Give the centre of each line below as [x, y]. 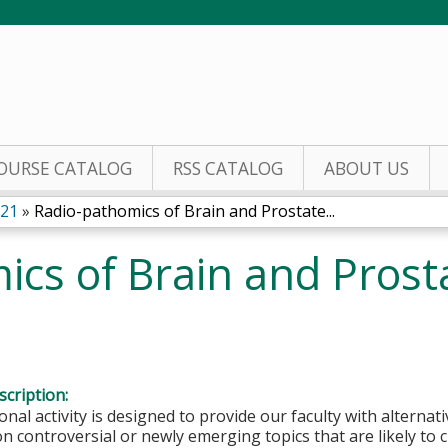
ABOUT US [366, 168]
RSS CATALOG [228, 168]
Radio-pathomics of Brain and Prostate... [184, 211]
